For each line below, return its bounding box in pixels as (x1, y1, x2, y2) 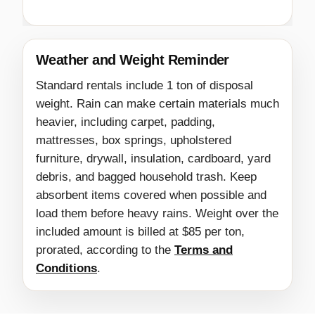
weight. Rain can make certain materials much (36, 97, 279, 111)
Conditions (36, 262, 97, 276)
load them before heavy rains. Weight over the (36, 207, 278, 221)
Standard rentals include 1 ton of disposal (36, 79, 253, 93)
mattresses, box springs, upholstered (36, 134, 231, 148)
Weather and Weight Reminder (36, 52, 229, 68)
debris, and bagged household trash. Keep (36, 170, 257, 184)
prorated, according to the (36, 243, 174, 257)
